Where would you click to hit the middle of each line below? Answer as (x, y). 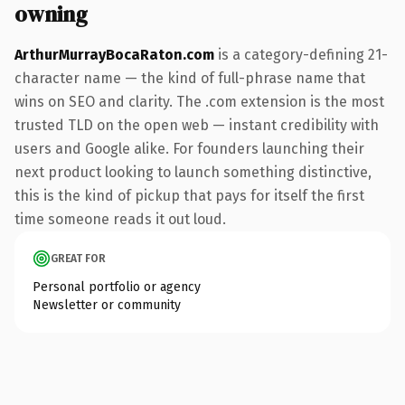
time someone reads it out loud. (120, 219)
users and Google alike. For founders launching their (189, 148)
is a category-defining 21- (301, 54)
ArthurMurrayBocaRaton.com (114, 54)
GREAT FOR (78, 258)
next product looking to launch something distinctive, (193, 172)
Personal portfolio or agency (117, 287)
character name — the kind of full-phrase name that (190, 78)
